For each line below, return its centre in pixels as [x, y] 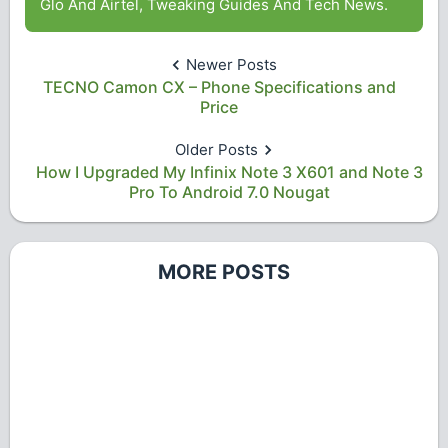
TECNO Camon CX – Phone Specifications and [219, 87]
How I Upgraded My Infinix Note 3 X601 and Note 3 [229, 172]
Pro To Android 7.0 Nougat [229, 192]
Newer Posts [231, 65]
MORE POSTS [224, 272]
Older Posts [216, 150]
